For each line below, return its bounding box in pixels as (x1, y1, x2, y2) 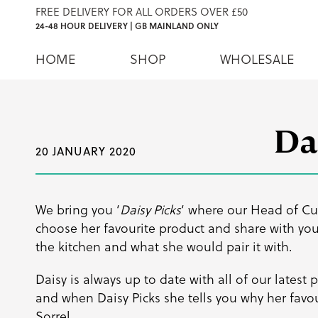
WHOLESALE (220, 50, 294, 68)
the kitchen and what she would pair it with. (35, 238, 292, 256)
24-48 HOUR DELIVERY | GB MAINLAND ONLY (35, 20, 219, 32)
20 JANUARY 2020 (35, 143, 136, 159)
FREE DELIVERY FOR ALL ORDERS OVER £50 (35, 4, 248, 19)
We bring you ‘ (35, 201, 120, 219)
